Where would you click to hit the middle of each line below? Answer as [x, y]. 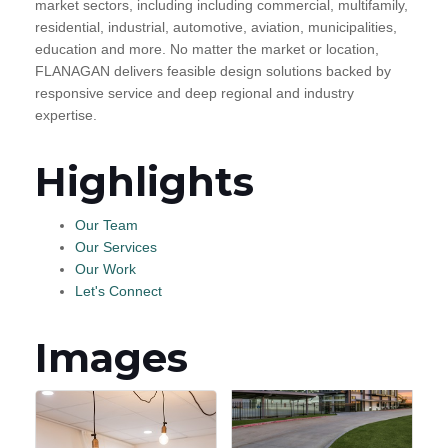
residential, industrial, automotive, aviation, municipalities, [216, 27]
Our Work [105, 269]
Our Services [116, 247]
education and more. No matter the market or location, [207, 49]
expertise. [66, 115]
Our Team [106, 225]
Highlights [144, 182]
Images [111, 358]
